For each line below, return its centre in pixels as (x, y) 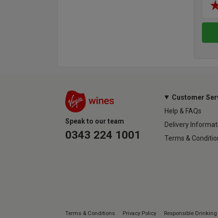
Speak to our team (95, 121)
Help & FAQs (183, 111)
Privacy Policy (139, 213)
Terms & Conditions (90, 213)
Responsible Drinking (191, 213)
